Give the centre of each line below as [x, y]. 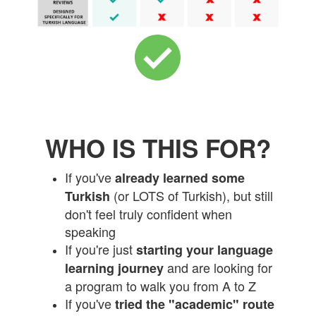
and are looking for [218, 268]
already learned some [180, 178]
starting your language [205, 250]
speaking [91, 232]
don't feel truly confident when [149, 214]
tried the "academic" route [195, 304]
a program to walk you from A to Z [161, 286]
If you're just [101, 249]
